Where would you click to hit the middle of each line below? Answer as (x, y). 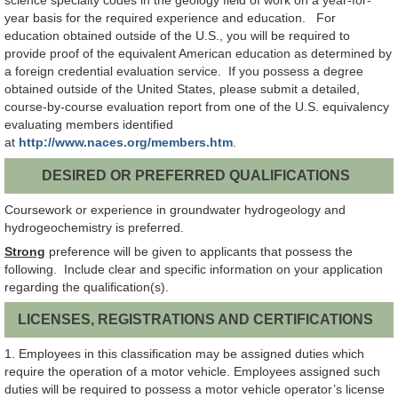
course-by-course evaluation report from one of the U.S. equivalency (197, 107)
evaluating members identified (89, 125)
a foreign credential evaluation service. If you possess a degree (184, 72)
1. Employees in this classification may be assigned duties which (184, 354)
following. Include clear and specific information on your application (194, 269)
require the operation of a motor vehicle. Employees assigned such (192, 372)
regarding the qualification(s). (87, 287)
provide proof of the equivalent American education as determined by (198, 54)
